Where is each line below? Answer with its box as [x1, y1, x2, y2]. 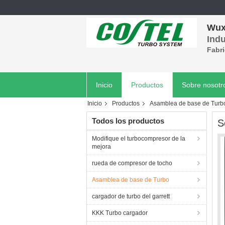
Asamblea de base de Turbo [92, 176, 169, 183]
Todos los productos [92, 117, 164, 125]
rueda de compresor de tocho [92, 160, 172, 167]
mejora [92, 143, 111, 150]
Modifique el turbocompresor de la [92, 135, 185, 142]
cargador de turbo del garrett [92, 193, 170, 200]
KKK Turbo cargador [92, 209, 148, 216]
